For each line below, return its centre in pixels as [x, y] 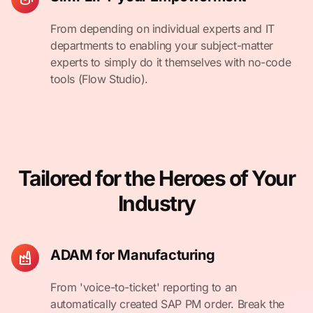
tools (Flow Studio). [99, 79]
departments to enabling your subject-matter [162, 45]
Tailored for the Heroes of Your [156, 178]
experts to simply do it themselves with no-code [171, 62]
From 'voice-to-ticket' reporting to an [144, 287]
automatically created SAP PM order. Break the [168, 304]
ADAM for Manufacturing [133, 255]
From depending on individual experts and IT [162, 29]
